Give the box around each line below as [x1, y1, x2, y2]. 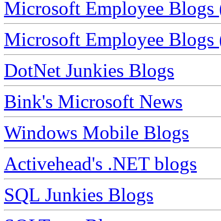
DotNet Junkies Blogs [4, 60, 174, 81]
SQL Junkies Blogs [4, 184, 153, 206]
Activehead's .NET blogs [4, 153, 197, 175]
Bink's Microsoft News [4, 91, 183, 112]
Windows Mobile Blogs [4, 122, 189, 144]
